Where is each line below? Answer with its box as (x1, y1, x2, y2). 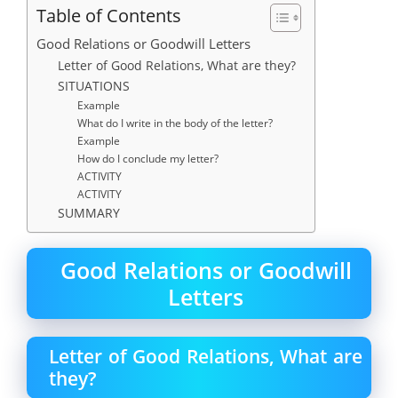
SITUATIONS (58, 76, 131, 94)
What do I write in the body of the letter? (77, 115, 274, 131)
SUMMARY (58, 203, 121, 221)
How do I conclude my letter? (77, 150, 219, 166)
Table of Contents (36, 2, 181, 28)
